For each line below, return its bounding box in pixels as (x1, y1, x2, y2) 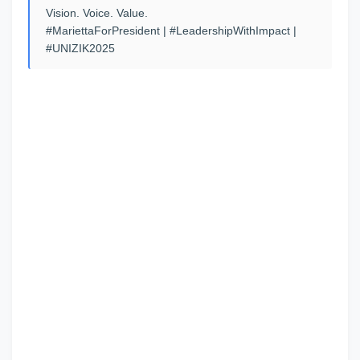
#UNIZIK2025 (46, 42, 115, 55)
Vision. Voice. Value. (46, 6, 148, 19)
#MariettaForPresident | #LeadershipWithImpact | (46, 24, 297, 37)
